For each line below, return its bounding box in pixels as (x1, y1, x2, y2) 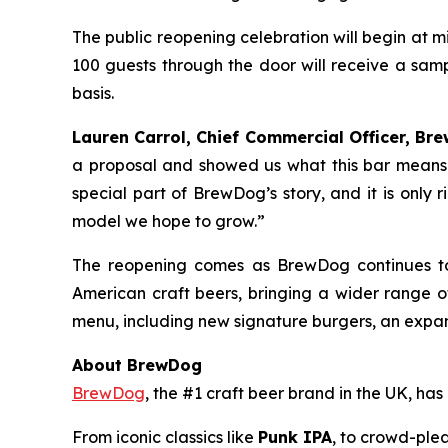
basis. (72, 83, 114, 104)
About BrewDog (72, 355, 212, 376)
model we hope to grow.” (72, 211, 265, 232)
